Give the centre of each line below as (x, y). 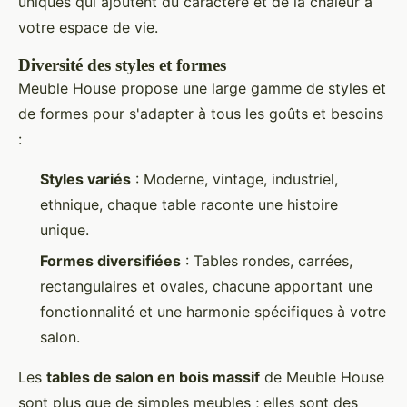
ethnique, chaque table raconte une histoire (189, 204)
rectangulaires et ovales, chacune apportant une (206, 286)
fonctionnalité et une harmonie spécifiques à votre (213, 311)
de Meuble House (322, 377)
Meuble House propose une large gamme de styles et (202, 88)
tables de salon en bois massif (153, 377)
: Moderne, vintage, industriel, (234, 179)
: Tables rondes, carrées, (267, 260)
